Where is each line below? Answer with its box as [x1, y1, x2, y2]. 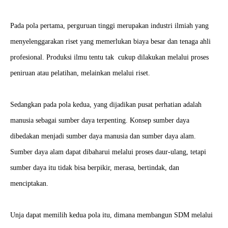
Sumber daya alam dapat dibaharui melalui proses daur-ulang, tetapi [10, 148, 206, 156]
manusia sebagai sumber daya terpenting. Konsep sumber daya [10, 117, 189, 124]
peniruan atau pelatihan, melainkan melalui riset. [10, 69, 150, 77]
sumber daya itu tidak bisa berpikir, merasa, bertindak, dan [10, 164, 179, 172]
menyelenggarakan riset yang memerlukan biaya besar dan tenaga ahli [10, 38, 211, 45]
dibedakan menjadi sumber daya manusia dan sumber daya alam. [10, 132, 196, 140]
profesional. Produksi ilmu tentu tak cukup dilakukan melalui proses [10, 53, 209, 61]
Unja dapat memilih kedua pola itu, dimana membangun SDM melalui [10, 211, 213, 219]
